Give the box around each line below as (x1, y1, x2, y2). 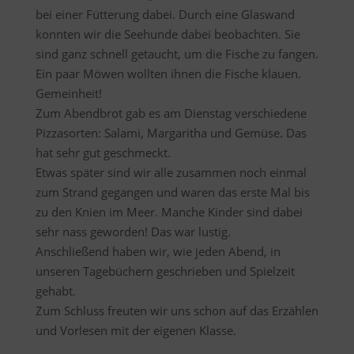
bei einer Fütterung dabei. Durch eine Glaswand (35, 6, 295, 22)
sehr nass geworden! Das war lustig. (35, 224, 231, 239)
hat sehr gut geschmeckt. (35, 145, 171, 160)
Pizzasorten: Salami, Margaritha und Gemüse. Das (35, 125, 307, 141)
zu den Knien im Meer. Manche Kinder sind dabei (35, 204, 303, 220)
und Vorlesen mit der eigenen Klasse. (35, 322, 236, 338)
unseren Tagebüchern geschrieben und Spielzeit (35, 263, 295, 279)
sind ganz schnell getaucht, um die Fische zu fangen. (35, 46, 318, 62)
